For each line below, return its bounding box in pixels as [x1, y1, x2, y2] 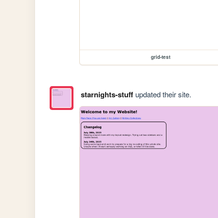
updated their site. [133, 89, 191, 99]
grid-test [151, 54, 171, 61]
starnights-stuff [80, 89, 133, 100]
